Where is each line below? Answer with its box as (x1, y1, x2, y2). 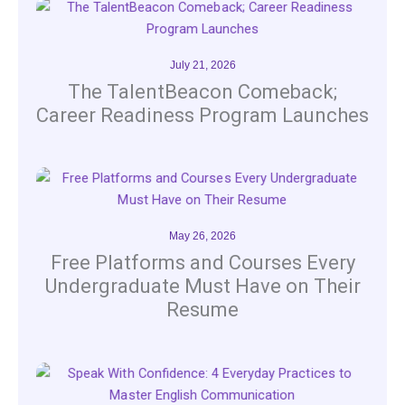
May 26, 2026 (169, 229, 236, 242)
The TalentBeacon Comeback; (68, 80, 337, 103)
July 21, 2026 (169, 58, 236, 71)
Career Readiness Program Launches (36, 103, 369, 127)
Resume (166, 297, 239, 321)
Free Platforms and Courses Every (50, 250, 355, 274)
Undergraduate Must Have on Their (44, 274, 361, 297)
